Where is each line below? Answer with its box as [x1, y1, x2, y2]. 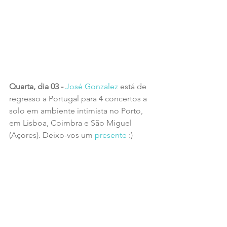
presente [95, 130, 127, 140]
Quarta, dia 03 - [9, 81, 65, 91]
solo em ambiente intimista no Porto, [9, 105, 145, 116]
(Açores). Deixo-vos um [9, 130, 95, 140]
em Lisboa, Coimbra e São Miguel [9, 118, 134, 128]
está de [118, 81, 148, 91]
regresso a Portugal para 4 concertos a [9, 93, 149, 103]
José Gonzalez [65, 81, 118, 91]
